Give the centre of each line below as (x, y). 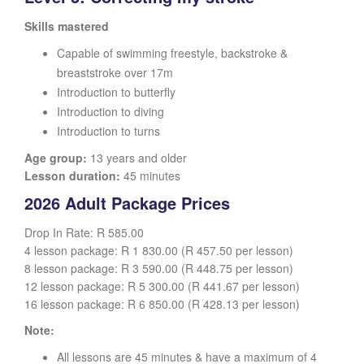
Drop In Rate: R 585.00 (84, 232)
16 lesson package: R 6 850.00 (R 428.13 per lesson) (162, 304)
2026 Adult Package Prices (127, 203)
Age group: (56, 158)
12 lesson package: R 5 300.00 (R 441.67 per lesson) (162, 286)
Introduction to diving (110, 111)
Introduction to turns (108, 131)
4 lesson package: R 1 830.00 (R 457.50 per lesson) (159, 250)
